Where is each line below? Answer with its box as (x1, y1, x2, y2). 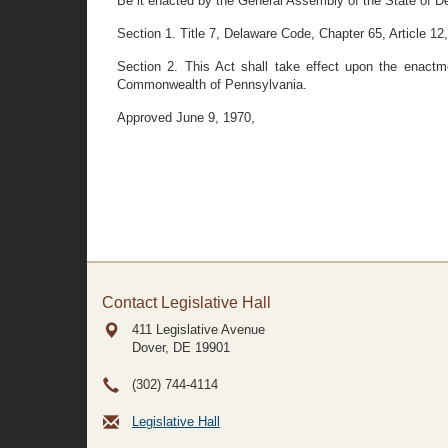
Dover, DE (132, 340, 191, 355)
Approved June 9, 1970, (117, 110, 255, 125)
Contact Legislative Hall (102, 294, 271, 311)
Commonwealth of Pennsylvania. (117, 77, 307, 92)
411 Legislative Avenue (132, 322, 265, 337)
